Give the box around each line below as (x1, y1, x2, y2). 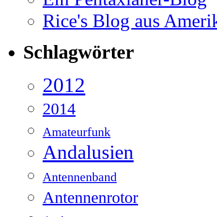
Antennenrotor (43, 188, 138, 206)
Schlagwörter (23, 41, 134, 63)
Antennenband (43, 170, 117, 184)
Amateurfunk (43, 124, 110, 139)
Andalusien (43, 140, 134, 163)
